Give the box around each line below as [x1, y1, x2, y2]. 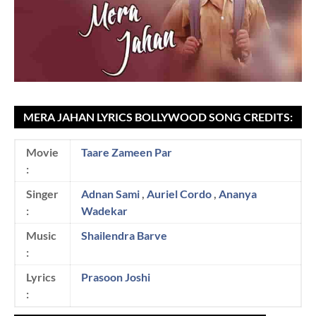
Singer [26, 186, 59, 200]
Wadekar [81, 203, 128, 217]
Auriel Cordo [147, 186, 212, 200]
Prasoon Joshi [81, 269, 150, 284]
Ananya [219, 186, 257, 200]
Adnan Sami [81, 186, 140, 200]
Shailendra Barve [81, 228, 167, 242]
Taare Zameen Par [81, 145, 172, 159]
